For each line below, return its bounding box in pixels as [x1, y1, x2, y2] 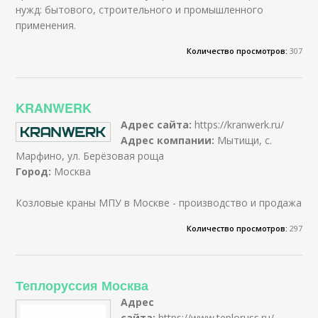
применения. [16, 18, 77, 32]
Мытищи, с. [217, 133, 273, 147]
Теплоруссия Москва [16, 275, 149, 295]
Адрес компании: [121, 133, 218, 147]
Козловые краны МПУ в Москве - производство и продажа [16, 195, 302, 209]
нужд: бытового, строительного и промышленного [16, 2, 264, 16]
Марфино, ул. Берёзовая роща [16, 148, 165, 163]
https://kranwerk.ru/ [194, 117, 285, 131]
